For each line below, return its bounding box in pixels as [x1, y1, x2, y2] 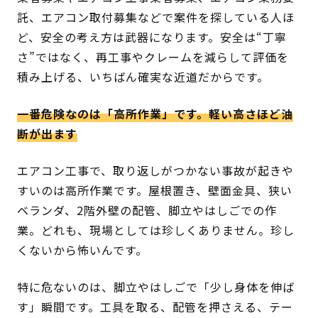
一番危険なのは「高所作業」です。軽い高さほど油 [17, 105, 294, 123]
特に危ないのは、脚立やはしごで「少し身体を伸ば [17, 278, 295, 296]
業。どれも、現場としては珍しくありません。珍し [17, 221, 295, 239]
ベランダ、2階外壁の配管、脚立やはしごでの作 [17, 202, 278, 219]
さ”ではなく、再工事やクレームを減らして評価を [17, 48, 290, 66]
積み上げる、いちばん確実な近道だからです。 [17, 68, 270, 86]
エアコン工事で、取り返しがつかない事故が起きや [17, 162, 295, 180]
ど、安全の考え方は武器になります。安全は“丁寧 [17, 28, 287, 46]
